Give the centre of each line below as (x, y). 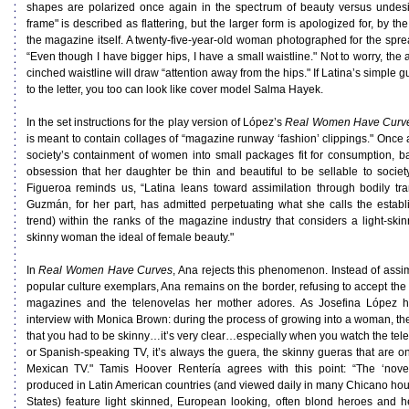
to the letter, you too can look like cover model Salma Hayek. (174, 89)
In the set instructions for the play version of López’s (156, 122)
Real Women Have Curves (106, 270)
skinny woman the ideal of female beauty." (130, 237)
